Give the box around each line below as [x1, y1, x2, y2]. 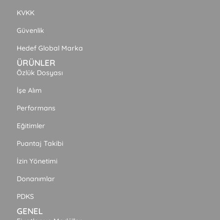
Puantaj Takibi [17, 139, 63, 148]
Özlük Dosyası [17, 68, 63, 78]
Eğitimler [17, 121, 45, 131]
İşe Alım [17, 86, 42, 95]
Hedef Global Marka [17, 44, 83, 53]
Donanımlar [17, 174, 55, 184]
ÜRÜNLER [17, 57, 55, 68]
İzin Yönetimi [17, 157, 57, 166]
